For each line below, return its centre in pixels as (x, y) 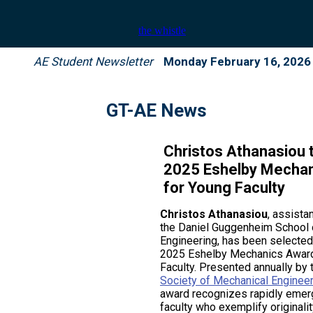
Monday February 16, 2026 (237, 61)
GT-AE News (156, 110)
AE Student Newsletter (93, 61)
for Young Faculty (224, 188)
